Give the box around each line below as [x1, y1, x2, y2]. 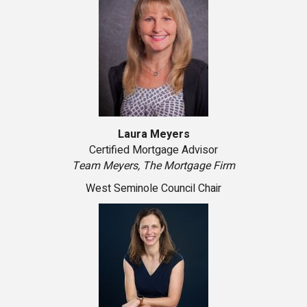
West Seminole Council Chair [86, 180, 221, 197]
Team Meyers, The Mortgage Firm [72, 158, 235, 175]
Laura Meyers [117, 126, 190, 143]
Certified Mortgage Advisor [89, 142, 218, 159]
